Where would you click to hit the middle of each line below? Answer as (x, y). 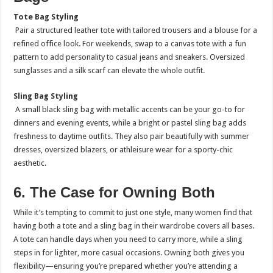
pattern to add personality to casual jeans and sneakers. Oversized (129, 57)
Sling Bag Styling (46, 96)
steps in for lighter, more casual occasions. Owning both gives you (129, 252)
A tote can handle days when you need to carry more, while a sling (128, 239)
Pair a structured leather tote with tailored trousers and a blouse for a (136, 30)
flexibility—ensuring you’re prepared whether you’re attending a (126, 266)
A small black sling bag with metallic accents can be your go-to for (129, 109)
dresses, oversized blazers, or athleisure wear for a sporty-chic (123, 149)
